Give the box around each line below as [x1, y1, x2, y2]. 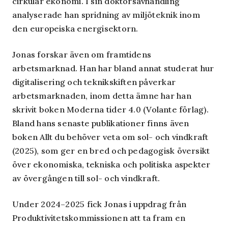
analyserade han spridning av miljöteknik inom [12, 10, 200, 20]
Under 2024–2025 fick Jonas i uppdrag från [12, 199, 187, 209]
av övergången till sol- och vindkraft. [12, 173, 160, 183]
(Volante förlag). [140, 104, 209, 115]
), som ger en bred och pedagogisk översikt [34, 146, 210, 156]
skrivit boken [12, 104, 67, 115]
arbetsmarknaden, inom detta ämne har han [12, 91, 191, 101]
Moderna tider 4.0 [67, 104, 141, 115]
